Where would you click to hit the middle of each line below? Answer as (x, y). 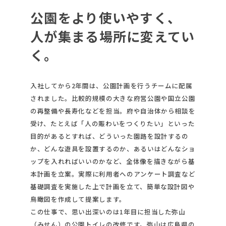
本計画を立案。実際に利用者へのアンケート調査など (113, 174)
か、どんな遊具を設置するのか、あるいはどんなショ (113, 149)
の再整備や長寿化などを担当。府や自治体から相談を (113, 111)
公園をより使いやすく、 (106, 18)
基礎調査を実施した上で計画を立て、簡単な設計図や (113, 187)
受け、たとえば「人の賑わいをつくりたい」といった (113, 124)
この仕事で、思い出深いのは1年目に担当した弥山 (108, 212)
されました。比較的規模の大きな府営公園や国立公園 (113, 98)
